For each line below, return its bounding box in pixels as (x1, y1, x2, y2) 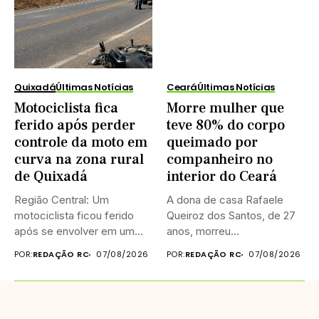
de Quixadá (14, 167, 88, 186)
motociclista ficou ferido (14, 209, 134, 222)
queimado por (167, 133, 258, 152)
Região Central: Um (14, 193, 109, 206)
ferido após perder (14, 116, 135, 135)
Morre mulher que (167, 99, 284, 117)
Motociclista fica (14, 99, 118, 117)
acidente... (14, 240, 66, 253)
